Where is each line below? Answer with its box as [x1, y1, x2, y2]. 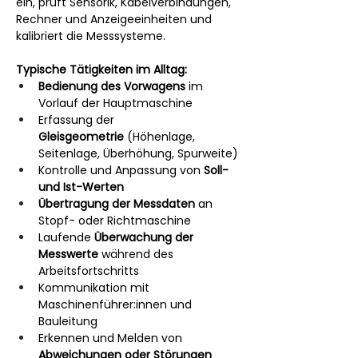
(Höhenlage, [124, 128, 198, 145]
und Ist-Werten [38, 178, 124, 195]
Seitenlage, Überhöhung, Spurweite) [38, 145, 238, 161]
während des [98, 245, 177, 262]
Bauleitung [38, 312, 97, 329]
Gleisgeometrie [38, 128, 124, 145]
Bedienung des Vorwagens [38, 78, 185, 94]
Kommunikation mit [38, 279, 153, 296]
